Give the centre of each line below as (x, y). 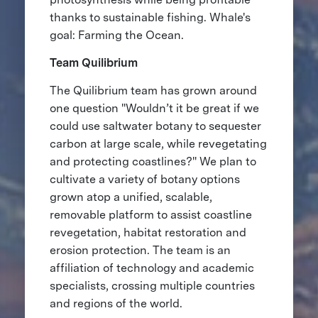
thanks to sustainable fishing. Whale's (150, 17)
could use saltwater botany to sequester (155, 126)
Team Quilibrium (93, 62)
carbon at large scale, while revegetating (158, 143)
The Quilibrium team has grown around (153, 90)
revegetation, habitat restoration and (148, 232)
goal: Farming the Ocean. (116, 35)
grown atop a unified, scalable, (131, 197)
